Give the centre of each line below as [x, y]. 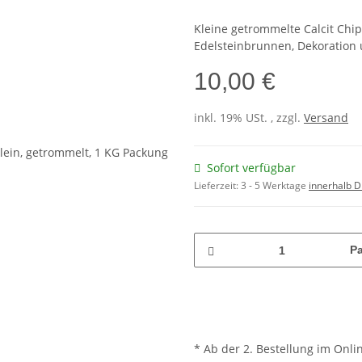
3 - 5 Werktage [275, 186]
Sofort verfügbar [251, 168]
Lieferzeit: [217, 186]
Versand [326, 118]
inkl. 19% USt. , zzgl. [249, 118]
